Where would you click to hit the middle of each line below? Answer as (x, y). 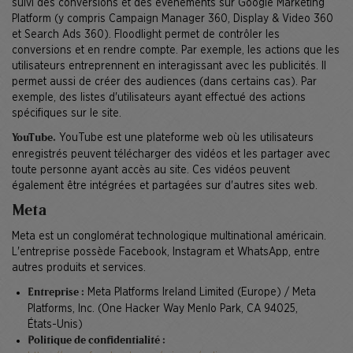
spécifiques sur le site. (67, 113)
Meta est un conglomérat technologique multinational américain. (169, 236)
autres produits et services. (79, 268)
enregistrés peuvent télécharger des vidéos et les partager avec (171, 154)
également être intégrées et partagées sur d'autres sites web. (165, 186)
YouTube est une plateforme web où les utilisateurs (185, 137)
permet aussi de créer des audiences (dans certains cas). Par (164, 82)
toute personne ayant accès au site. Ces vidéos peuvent (151, 170)
